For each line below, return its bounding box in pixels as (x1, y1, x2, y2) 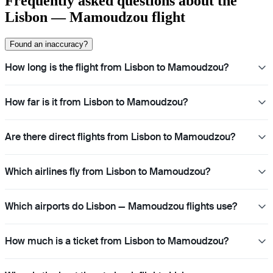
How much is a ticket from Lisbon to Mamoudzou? (5, 235, 229, 248)
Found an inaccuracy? (10, 40, 88, 49)
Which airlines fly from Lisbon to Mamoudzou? (5, 165, 210, 179)
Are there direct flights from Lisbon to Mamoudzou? (5, 130, 235, 144)
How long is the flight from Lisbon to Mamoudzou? (5, 61, 229, 74)
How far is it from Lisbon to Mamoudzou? (5, 96, 188, 109)
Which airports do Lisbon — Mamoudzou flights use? (5, 200, 237, 213)
